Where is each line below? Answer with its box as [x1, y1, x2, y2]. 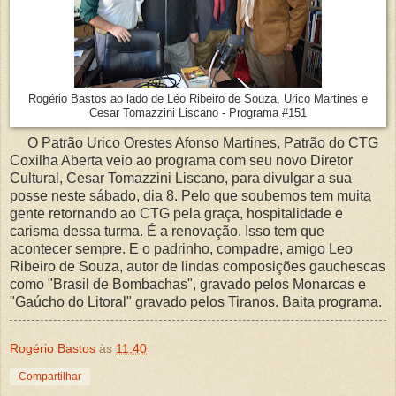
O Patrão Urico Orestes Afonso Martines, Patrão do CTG [10, 134, 378, 150]
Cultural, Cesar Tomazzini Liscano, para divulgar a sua [10, 170, 352, 186]
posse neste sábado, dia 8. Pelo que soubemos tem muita [10, 187, 371, 203]
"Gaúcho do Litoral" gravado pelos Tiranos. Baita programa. [10, 293, 382, 309]
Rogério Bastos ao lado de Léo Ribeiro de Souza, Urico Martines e [28, 92, 368, 105]
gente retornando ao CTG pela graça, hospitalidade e [10, 205, 343, 221]
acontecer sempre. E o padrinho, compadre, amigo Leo [10, 240, 353, 256]
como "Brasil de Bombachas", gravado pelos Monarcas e [10, 276, 366, 292]
